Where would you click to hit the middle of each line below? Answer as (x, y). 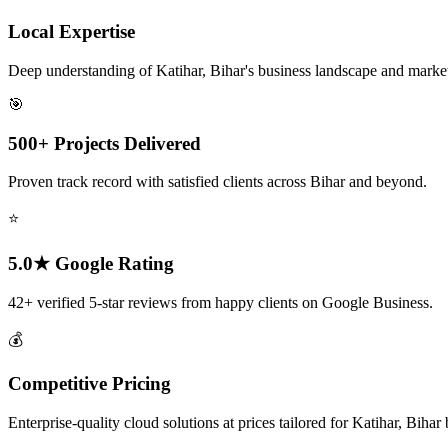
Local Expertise (71, 32)
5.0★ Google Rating (91, 264)
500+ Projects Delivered (104, 143)
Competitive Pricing (89, 384)
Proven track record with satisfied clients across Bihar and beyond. (217, 182)
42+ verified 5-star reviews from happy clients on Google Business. (220, 302)
